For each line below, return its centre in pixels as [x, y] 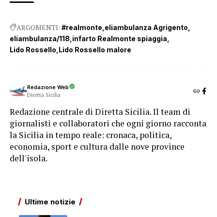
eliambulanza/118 [40, 38]
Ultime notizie [50, 201]
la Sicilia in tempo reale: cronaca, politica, [91, 135]
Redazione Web [48, 87]
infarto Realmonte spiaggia [120, 38]
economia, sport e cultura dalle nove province [97, 146]
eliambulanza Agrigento [146, 27]
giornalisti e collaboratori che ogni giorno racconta [108, 123]
